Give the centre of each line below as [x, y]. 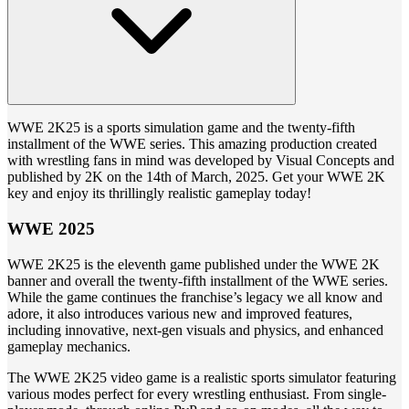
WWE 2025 [51, 228]
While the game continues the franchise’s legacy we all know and [195, 297]
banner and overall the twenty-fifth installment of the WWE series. [198, 280]
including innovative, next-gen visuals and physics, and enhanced [195, 330]
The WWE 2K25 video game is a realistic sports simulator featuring [202, 377]
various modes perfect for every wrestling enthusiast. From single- [197, 393]
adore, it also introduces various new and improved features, [180, 313]
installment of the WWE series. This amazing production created [192, 144]
